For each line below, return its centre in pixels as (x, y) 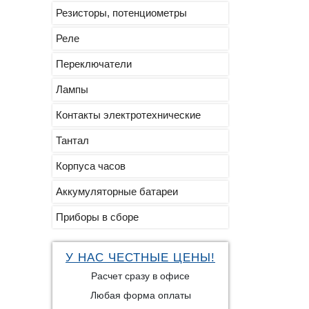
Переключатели (94, 64)
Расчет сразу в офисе (140, 276)
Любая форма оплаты (140, 295)
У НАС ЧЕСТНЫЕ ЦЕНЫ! (140, 258)
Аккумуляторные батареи (117, 191)
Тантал (72, 140)
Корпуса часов (91, 166)
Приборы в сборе (97, 217)
